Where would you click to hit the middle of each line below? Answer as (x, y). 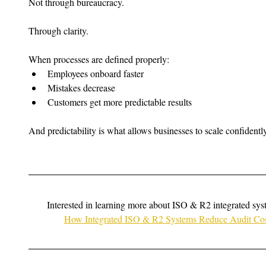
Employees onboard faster (96, 74)
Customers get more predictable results (120, 102)
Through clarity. (58, 31)
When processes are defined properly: (99, 59)
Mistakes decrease (81, 88)
